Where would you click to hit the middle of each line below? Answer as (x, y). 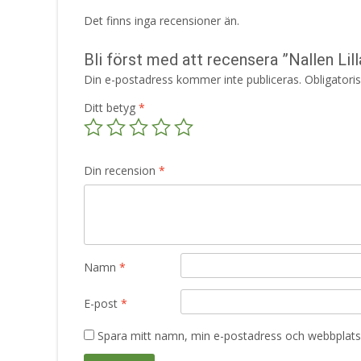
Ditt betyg (111, 108)
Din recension (121, 171)
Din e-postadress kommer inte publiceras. (193, 80)
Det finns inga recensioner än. (162, 21)
